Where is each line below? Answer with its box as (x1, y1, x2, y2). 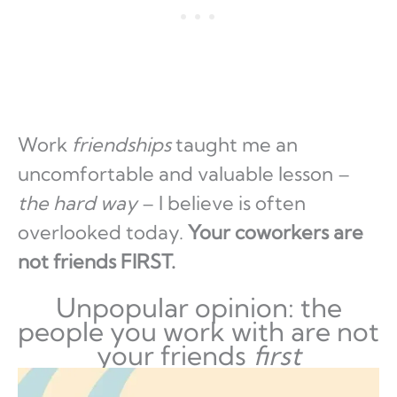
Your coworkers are (188, 220, 363, 245)
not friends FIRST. (18, 249, 175, 275)
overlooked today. (18, 220, 188, 245)
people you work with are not (18, 315, 379, 349)
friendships (72, 132, 171, 158)
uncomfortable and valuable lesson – (18, 161, 350, 187)
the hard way (18, 191, 137, 216)
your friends (96, 339, 253, 373)
